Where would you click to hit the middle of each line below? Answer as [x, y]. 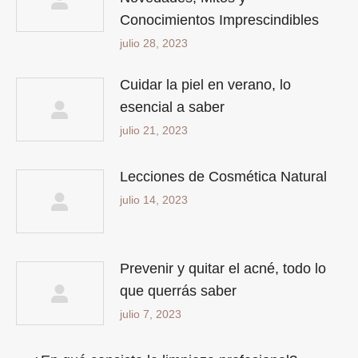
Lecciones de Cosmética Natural [223, 176]
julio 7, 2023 [151, 314]
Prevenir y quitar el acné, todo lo [223, 268]
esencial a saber [172, 107]
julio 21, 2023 [154, 130]
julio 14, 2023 [154, 199]
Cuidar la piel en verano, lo [205, 84]
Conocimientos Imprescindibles [219, 20]
